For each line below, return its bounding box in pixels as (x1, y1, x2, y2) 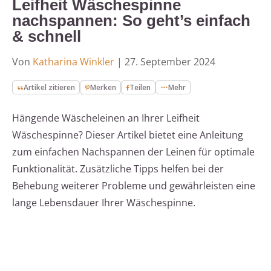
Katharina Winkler (33, 55, 114, 69)
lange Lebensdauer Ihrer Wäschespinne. (12, 196, 195, 210)
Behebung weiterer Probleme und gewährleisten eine (12, 179, 255, 193)
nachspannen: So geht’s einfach (12, 11, 250, 30)
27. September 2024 (125, 55, 215, 69)
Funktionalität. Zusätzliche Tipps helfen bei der (12, 162, 224, 176)
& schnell (12, 27, 81, 46)
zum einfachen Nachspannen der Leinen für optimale (12, 145, 255, 159)
